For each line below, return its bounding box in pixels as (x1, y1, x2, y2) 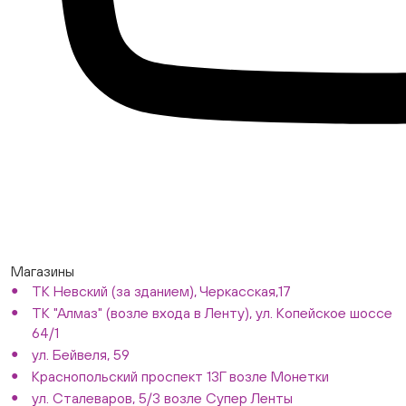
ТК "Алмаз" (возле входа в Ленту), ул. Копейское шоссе (31, 304, 392, 321)
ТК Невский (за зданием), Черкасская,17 (31, 282, 291, 299)
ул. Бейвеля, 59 (31, 345, 130, 362)
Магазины (11, 262, 74, 279)
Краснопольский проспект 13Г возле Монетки (31, 367, 329, 384)
